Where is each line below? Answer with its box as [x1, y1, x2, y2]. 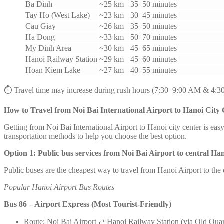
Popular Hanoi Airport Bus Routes [4, 182, 114, 191]
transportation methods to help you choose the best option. [4, 131, 187, 140]
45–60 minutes [130, 54, 177, 63]
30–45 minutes [130, 10, 177, 19]
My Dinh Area [25, 43, 71, 52]
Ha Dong [25, 32, 55, 41]
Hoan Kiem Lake [25, 65, 80, 74]
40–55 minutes [130, 65, 177, 74]
